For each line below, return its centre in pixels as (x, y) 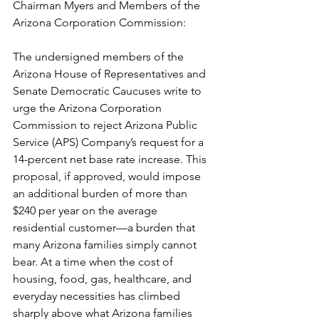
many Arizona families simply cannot (106, 245)
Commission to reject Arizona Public (106, 125)
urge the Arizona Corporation (89, 108)
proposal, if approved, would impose (108, 176)
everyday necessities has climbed (98, 296)
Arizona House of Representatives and (111, 74)
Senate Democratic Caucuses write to (109, 91)
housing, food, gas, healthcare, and (104, 279)
